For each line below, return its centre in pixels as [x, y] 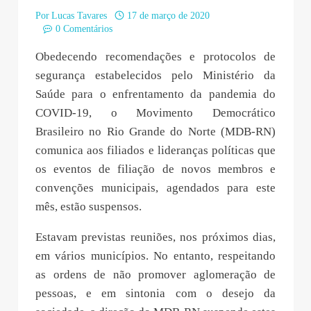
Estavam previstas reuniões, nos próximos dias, [155, 237]
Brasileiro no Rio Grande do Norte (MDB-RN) [155, 131]
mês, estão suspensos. [89, 206]
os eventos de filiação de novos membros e [155, 169]
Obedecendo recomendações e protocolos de [155, 56]
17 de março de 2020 [168, 15]
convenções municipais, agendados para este [155, 187]
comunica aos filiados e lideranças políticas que [155, 150]
